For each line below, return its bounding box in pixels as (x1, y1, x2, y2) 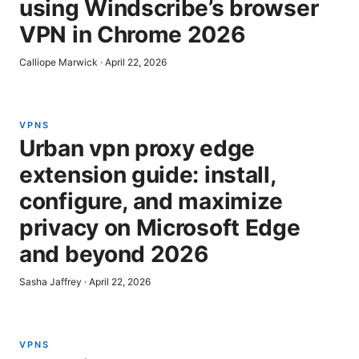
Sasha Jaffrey (19, 276, 82, 288)
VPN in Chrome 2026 (19, 21, 245, 48)
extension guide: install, (19, 161, 276, 188)
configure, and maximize (19, 188, 284, 215)
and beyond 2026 (19, 240, 208, 268)
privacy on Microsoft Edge (19, 214, 301, 241)
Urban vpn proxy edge (19, 135, 255, 162)
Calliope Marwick (19, 56, 98, 68)
